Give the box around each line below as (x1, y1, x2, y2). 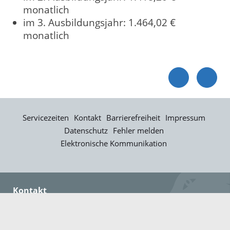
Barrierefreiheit (106, 112, 160, 123)
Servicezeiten (22, 112, 69, 123)
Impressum (165, 112, 205, 123)
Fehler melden (112, 125, 164, 136)
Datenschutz (64, 125, 108, 136)
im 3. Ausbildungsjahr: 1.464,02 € (23, 16, 176, 30)
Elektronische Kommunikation (61, 138, 167, 149)
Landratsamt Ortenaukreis (13, 208, 136, 222)
